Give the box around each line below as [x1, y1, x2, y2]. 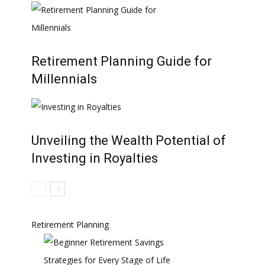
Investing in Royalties [31, 151, 158, 166]
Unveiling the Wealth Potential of [31, 133, 226, 148]
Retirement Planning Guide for [31, 54, 212, 69]
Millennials [31, 72, 97, 86]
